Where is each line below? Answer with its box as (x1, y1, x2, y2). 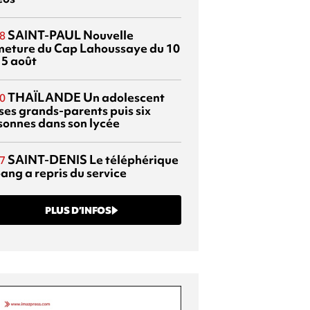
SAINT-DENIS (8, 151, 87, 167)
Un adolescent (81, 89, 165, 105)
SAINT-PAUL (8, 26, 81, 43)
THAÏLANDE (8, 89, 81, 105)
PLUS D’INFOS (45, 203, 111, 217)
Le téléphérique (87, 151, 179, 167)
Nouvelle (81, 26, 134, 43)
